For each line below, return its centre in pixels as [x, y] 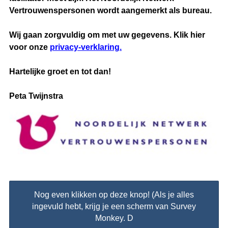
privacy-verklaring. [86, 47]
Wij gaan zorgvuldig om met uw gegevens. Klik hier [107, 35]
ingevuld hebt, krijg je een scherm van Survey [114, 207]
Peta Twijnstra [36, 96]
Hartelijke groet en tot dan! [60, 71]
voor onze [30, 47]
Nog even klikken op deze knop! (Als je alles [114, 195]
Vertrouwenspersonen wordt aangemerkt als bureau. [110, 10]
